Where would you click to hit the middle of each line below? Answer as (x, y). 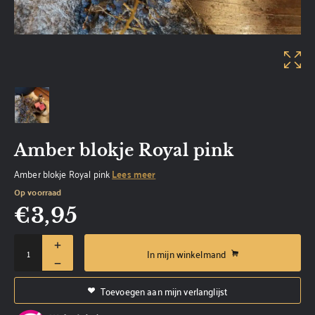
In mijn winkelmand (186, 253)
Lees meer (134, 174)
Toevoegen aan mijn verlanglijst (164, 290)
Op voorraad (38, 192)
